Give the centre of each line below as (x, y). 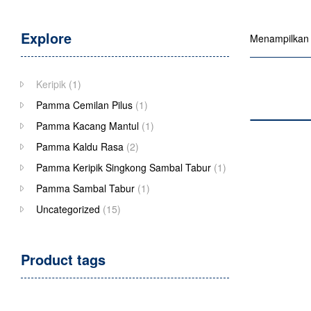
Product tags (63, 259)
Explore (46, 38)
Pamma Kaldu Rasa (79, 146)
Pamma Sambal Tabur (85, 188)
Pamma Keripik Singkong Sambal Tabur (123, 167)
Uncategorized (68, 209)
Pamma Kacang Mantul (87, 126)
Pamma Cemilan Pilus (84, 105)
